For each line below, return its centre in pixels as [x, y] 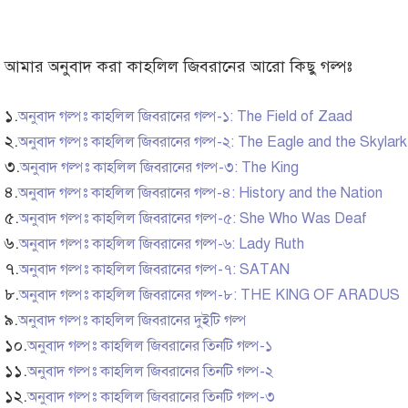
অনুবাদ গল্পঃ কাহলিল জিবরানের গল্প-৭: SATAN [154, 270]
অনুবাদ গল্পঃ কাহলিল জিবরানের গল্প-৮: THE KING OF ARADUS [209, 296]
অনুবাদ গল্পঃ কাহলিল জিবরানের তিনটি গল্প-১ [150, 347]
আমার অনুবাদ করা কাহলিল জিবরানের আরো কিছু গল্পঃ [178, 67]
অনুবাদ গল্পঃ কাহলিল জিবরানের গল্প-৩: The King [159, 168]
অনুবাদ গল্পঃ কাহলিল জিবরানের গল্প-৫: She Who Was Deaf [193, 219]
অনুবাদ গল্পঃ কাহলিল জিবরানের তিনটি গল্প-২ [150, 372]
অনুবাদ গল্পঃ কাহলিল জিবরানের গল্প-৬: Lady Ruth [162, 245]
